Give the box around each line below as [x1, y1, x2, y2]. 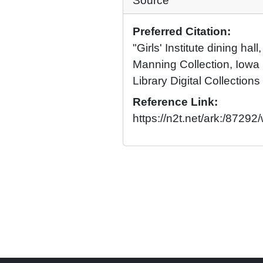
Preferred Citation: [133, 25, 231, 38]
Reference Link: [133, 96, 218, 108]
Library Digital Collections [133, 75, 260, 87]
